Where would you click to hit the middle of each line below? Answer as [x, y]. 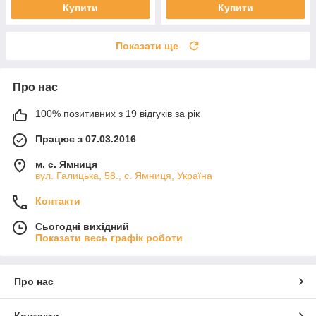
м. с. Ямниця [66, 164]
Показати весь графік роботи [109, 237]
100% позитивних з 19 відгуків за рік [117, 113]
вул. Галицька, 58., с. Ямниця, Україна [124, 175]
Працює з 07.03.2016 [86, 139]
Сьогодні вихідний [82, 226]
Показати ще [147, 45]
